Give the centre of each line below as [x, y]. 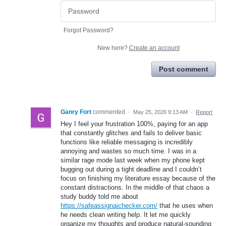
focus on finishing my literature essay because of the [138, 178]
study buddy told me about [99, 196]
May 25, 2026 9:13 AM [160, 112]
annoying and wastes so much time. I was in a [128, 151]
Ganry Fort [76, 112]
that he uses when [185, 205]
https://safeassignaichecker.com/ [109, 205]
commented [110, 112]
